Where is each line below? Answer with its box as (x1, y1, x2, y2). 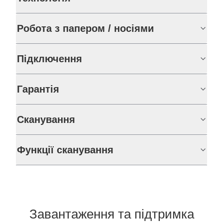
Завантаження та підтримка (29, 207, 194, 222)
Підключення (17, 53, 82, 65)
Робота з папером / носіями (17, 23, 154, 34)
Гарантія (17, 84, 59, 95)
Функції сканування (17, 144, 113, 156)
